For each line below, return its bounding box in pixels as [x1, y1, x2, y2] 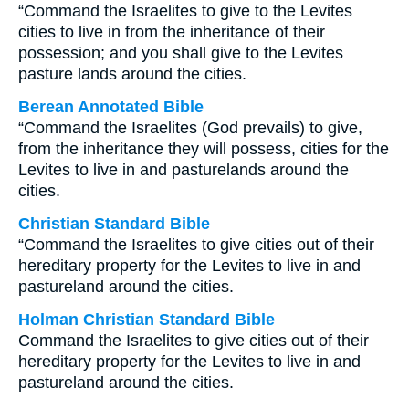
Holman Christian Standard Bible [18, 310, 275, 329]
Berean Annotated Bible [18, 98, 204, 116]
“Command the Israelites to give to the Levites [18, 2, 352, 20]
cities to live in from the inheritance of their [18, 23, 325, 41]
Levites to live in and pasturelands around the [18, 161, 349, 179]
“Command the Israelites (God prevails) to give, [18, 119, 362, 137]
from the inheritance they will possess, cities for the [18, 140, 389, 158]
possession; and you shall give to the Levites [18, 44, 343, 62]
